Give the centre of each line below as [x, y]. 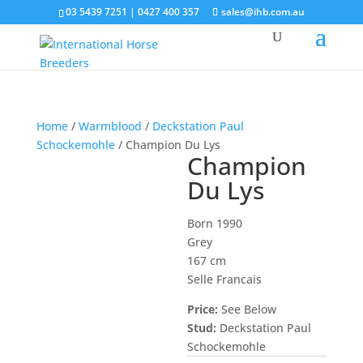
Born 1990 [215, 223]
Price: [203, 309]
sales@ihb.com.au [263, 12]
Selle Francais [225, 279]
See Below [248, 309]
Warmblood [110, 126]
